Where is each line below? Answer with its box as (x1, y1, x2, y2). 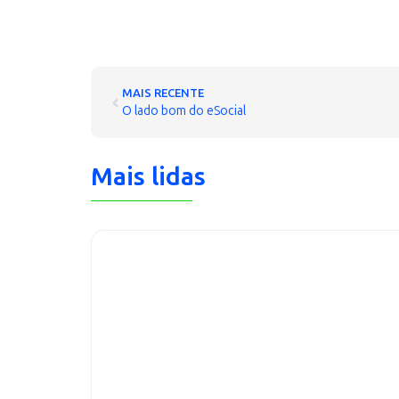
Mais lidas (91, 162, 206, 191)
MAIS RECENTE (122, 86, 204, 100)
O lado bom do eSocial (122, 103, 246, 118)
